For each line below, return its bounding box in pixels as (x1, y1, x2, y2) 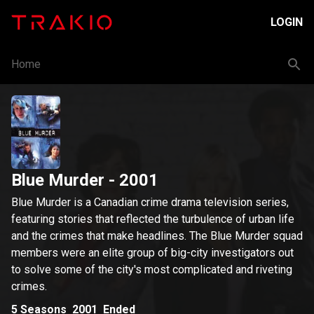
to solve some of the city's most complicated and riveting (11, 263, 292, 276)
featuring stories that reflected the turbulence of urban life (11, 212, 294, 226)
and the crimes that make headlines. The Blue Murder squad (11, 229, 303, 243)
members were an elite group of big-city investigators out (11, 246, 294, 259)
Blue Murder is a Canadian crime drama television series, (11, 196, 289, 209)
